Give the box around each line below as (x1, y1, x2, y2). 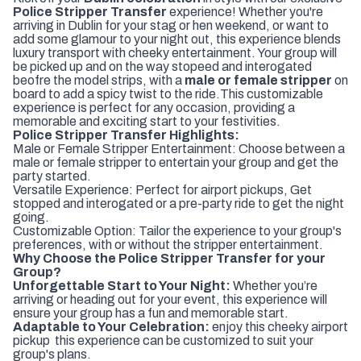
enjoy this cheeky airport (212, 319, 348, 334)
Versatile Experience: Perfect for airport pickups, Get (13, 182, 312, 197)
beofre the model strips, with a (13, 73, 185, 87)
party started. (13, 168, 91, 183)
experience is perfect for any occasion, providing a (13, 100, 295, 114)
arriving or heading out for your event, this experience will (13, 292, 327, 306)
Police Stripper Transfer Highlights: (13, 127, 239, 142)
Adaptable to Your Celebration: (13, 319, 212, 334)
